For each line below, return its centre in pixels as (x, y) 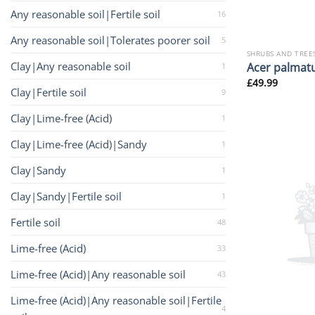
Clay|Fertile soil (49, 92)
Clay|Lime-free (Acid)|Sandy (79, 144)
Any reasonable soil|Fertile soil (85, 14)
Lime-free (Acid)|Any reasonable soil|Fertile (116, 301)
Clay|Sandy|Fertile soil (66, 197)
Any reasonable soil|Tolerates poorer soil (110, 40)
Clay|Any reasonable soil (71, 66)
